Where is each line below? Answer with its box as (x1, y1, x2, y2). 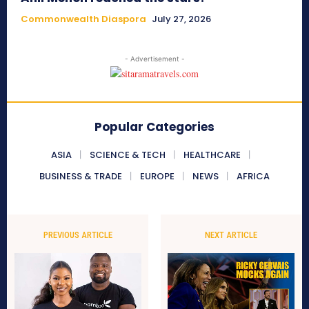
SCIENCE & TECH (89, 148, 166, 162)
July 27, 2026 (152, 12, 211, 26)
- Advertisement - (124, 54, 185, 63)
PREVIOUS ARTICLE (43, 230, 113, 241)
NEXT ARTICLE (204, 230, 257, 241)
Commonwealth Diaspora (21, 12, 146, 26)
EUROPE (140, 170, 175, 183)
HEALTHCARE (183, 148, 241, 162)
